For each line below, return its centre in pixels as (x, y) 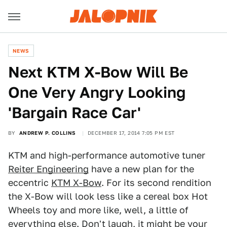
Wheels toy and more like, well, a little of (98, 210)
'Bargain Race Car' (74, 112)
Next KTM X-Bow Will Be (98, 72)
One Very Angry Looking (97, 92)
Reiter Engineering (48, 169)
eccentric (30, 183)
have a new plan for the (141, 169)
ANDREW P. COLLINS (47, 133)
